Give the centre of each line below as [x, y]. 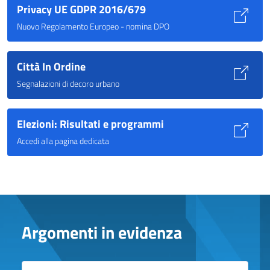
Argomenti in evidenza [102, 232]
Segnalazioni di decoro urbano [68, 83]
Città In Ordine [51, 66]
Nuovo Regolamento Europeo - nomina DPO [93, 26]
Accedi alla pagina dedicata [63, 140]
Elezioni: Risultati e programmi [90, 124]
